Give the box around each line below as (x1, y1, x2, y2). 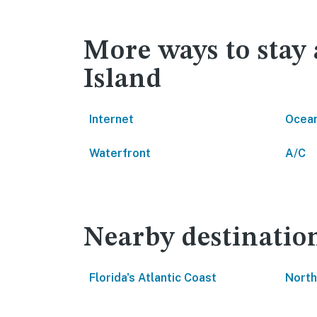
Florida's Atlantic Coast (89, 271, 217, 284)
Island (83, 67, 162, 93)
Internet (89, 113, 134, 126)
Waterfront (89, 146, 151, 160)
